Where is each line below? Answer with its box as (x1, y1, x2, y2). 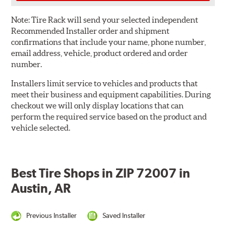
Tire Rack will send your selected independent (30, 15, 199, 25)
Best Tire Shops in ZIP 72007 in (11, 165, 191, 181)
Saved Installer (102, 211, 145, 220)
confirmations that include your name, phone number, (11, 37, 206, 47)
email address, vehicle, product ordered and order (11, 48, 188, 58)
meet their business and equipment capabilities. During (11, 90, 211, 99)
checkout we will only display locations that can (11, 101, 184, 110)
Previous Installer (26, 211, 77, 220)
